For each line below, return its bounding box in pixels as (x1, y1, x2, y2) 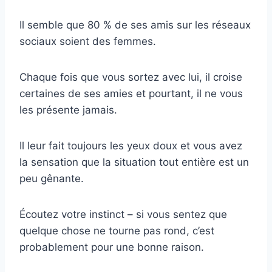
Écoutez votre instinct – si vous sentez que (19, 208, 227, 221)
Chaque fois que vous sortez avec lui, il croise (19, 71, 242, 84)
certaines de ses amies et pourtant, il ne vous (19, 87, 243, 100)
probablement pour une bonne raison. (19, 241, 204, 254)
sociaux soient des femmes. (19, 35, 156, 48)
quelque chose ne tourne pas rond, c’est (19, 225, 214, 237)
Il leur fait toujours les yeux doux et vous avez (19, 140, 242, 152)
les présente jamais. (19, 104, 117, 117)
